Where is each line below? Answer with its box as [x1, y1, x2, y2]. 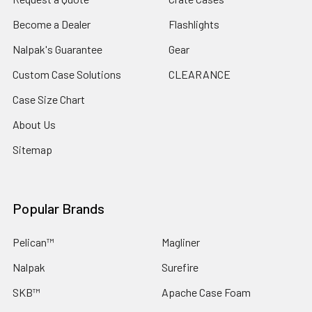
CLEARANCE [169, 68, 231, 81]
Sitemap [13, 143, 52, 156]
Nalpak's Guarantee [13, 42, 102, 56]
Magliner [162, 235, 200, 249]
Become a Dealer [13, 17, 91, 31]
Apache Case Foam [162, 286, 251, 299]
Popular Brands [13, 200, 104, 217]
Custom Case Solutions [13, 68, 121, 81]
